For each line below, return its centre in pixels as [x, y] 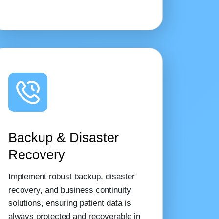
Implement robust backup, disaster [71, 177]
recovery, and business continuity [69, 190]
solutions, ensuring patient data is [69, 203]
